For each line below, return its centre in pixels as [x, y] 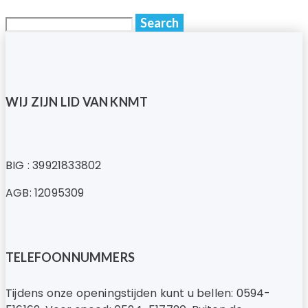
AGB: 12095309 [45, 192]
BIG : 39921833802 [54, 165]
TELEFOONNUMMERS [70, 257]
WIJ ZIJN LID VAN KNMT [77, 101]
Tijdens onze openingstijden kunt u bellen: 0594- [138, 293]
